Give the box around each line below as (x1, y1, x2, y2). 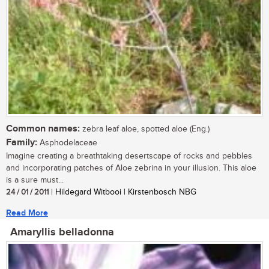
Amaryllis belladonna (10, 226, 114, 240)
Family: (6, 137, 37, 149)
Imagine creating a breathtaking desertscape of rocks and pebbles (6, 151, 252, 162)
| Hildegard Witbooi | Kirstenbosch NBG (49, 187, 196, 198)
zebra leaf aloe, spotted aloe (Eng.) (80, 124, 210, 134)
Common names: (6, 123, 80, 135)
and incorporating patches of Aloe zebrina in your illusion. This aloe (6, 163, 256, 174)
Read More (6, 208, 48, 219)
